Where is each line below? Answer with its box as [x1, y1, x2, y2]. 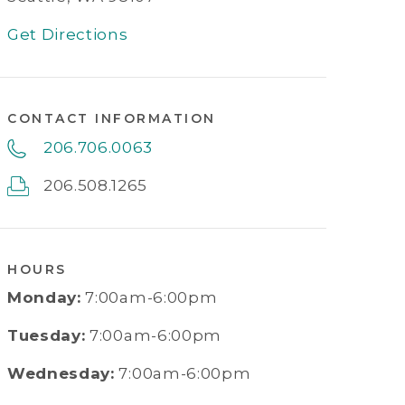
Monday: [7, 288, 81, 307]
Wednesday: [7, 364, 115, 383]
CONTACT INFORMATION [7, 111, 216, 127]
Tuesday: [7, 326, 86, 345]
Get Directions [7, 25, 128, 44]
